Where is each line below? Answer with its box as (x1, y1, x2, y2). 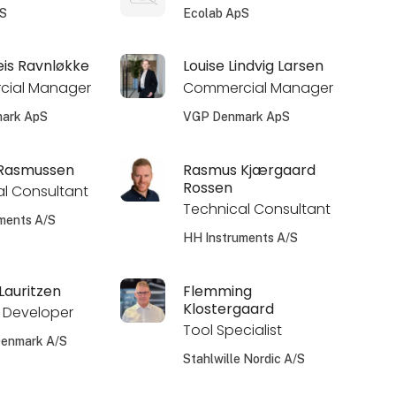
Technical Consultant (182, 199, 331, 220)
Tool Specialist (182, 320, 282, 341)
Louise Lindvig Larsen (182, 56, 324, 77)
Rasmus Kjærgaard (182, 159, 316, 180)
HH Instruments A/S (182, 231, 298, 246)
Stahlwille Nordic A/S (182, 352, 305, 367)
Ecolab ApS (182, 6, 249, 21)
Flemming (182, 280, 252, 301)
